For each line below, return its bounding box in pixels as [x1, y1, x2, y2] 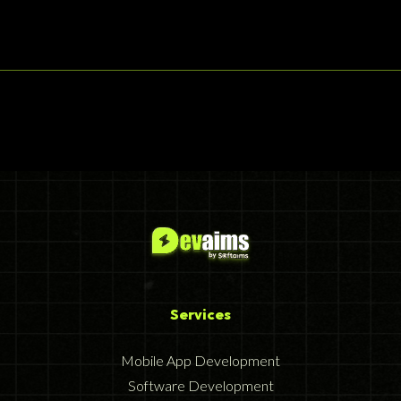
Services [170, 305, 231, 324]
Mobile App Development [121, 352, 280, 370]
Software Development [127, 377, 274, 395]
